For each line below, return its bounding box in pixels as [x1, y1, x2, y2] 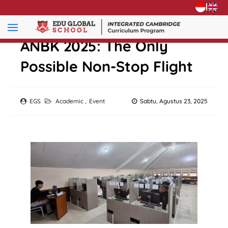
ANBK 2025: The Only [20, 37, 168, 55]
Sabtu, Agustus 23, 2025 [140, 97, 208, 105]
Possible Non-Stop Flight [20, 57, 193, 75]
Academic [55, 97, 85, 105]
